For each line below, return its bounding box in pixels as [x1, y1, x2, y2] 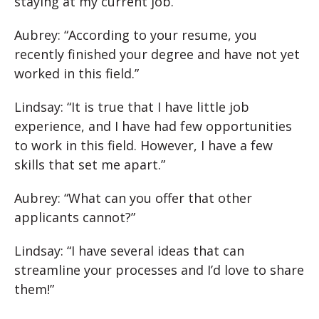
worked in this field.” [14, 65, 139, 83]
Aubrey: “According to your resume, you [14, 26, 257, 44]
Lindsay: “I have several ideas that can [14, 242, 244, 260]
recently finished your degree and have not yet [14, 46, 300, 63]
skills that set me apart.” [14, 156, 165, 174]
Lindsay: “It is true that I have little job [14, 98, 249, 116]
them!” [14, 281, 54, 298]
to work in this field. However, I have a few [14, 137, 273, 155]
